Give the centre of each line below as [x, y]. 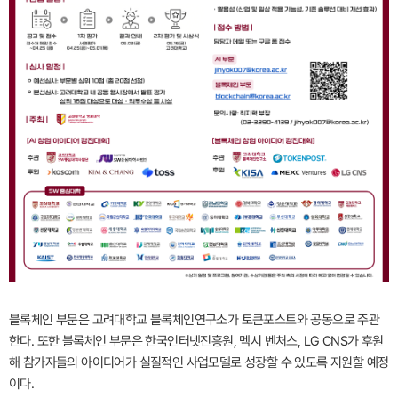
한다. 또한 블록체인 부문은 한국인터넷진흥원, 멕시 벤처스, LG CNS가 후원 [196, 341]
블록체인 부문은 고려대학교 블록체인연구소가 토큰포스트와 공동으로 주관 [195, 319]
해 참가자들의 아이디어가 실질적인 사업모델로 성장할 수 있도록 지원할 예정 [199, 362]
